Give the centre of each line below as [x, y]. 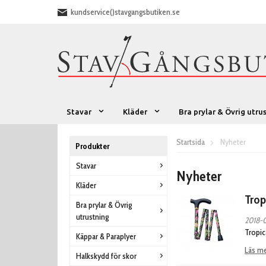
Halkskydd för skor [106, 256]
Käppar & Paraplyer [106, 236]
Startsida [191, 142]
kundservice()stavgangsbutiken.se [125, 12]
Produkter [92, 146]
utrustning [92, 217]
